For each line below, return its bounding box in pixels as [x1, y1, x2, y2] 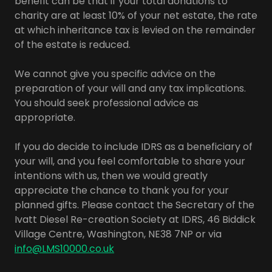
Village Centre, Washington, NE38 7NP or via [15, 227, 222, 241]
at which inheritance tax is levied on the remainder [15, 23, 256, 37]
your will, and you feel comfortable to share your [15, 154, 245, 168]
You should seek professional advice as [15, 96, 199, 110]
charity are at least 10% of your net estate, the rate [15, 8, 257, 22]
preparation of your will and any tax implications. [15, 81, 246, 95]
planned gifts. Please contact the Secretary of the [15, 198, 254, 212]
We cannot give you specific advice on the [15, 67, 216, 81]
